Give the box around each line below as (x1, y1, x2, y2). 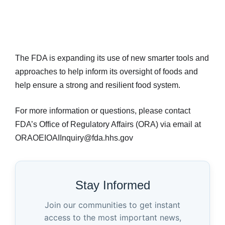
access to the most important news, (44, 212, 181, 222)
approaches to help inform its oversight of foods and (15, 67, 198, 76)
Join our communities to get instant (45, 199, 180, 210)
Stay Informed (75, 178, 150, 192)
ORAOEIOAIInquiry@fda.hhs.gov (15, 133, 133, 142)
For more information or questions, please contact (15, 106, 190, 115)
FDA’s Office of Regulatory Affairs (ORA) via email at (15, 120, 201, 129)
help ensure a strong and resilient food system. (15, 80, 180, 89)
